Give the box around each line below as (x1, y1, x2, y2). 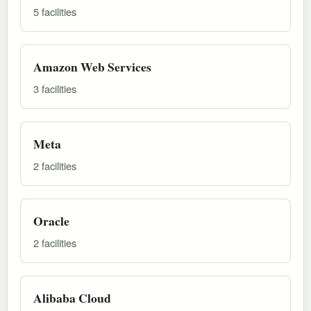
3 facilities (33, 81, 76, 96)
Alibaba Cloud (33, 288, 111, 307)
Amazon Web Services (33, 57, 151, 76)
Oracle (33, 211, 69, 230)
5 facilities (33, 3, 76, 19)
